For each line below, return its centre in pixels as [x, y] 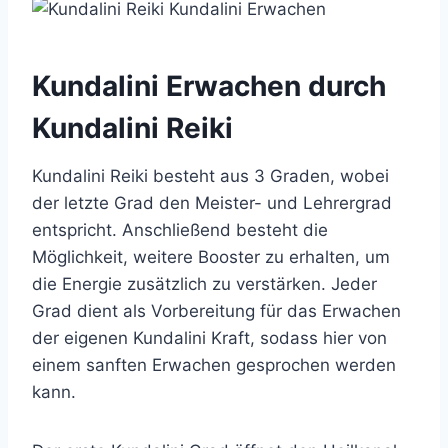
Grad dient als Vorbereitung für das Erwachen [216, 311]
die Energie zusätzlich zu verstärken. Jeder [204, 284]
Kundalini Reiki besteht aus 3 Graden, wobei [210, 176]
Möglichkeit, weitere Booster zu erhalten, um [211, 257]
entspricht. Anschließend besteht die [180, 230]
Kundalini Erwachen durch [209, 86]
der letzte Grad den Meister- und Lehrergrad [212, 203]
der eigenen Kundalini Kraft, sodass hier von [209, 338]
